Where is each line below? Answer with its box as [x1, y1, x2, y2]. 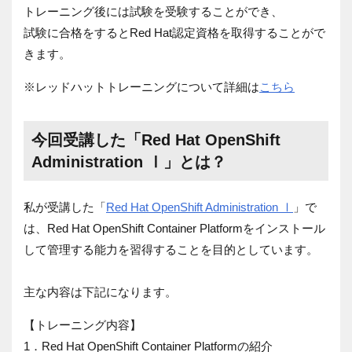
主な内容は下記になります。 [24, 284, 177, 299]
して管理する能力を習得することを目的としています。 [24, 242, 318, 256]
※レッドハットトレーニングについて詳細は [24, 79, 259, 93]
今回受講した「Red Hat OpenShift [31, 130, 280, 148]
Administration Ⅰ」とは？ [31, 152, 226, 170]
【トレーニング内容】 [24, 317, 141, 332]
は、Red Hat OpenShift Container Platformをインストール [24, 221, 325, 235]
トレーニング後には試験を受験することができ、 [24, 4, 283, 18]
